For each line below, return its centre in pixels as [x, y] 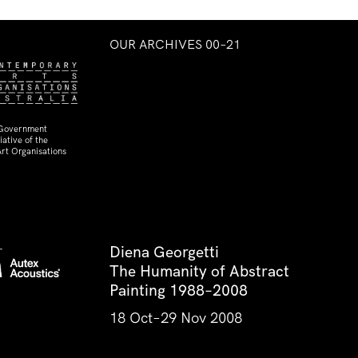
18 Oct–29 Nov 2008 [176, 317]
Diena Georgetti [164, 251]
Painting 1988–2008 [179, 290]
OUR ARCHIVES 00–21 [175, 44]
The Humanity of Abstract [199, 270]
